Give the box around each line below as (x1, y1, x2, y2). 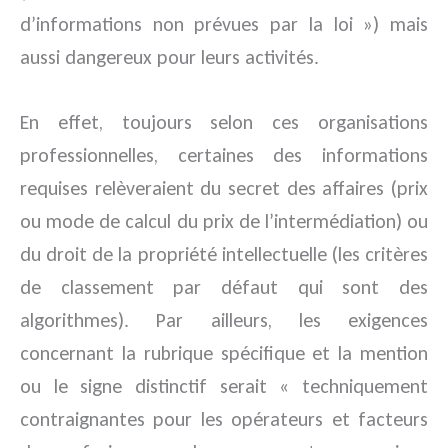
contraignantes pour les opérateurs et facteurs (20, 406, 428, 431)
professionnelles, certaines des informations (20, 142, 428, 167)
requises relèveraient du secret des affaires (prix (20, 175, 428, 200)
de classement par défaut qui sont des (20, 274, 428, 299)
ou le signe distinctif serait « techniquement (20, 373, 428, 398)
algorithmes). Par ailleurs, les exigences (20, 307, 428, 332)
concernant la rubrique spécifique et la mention (20, 340, 428, 365)
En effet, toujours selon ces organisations (20, 109, 428, 134)
